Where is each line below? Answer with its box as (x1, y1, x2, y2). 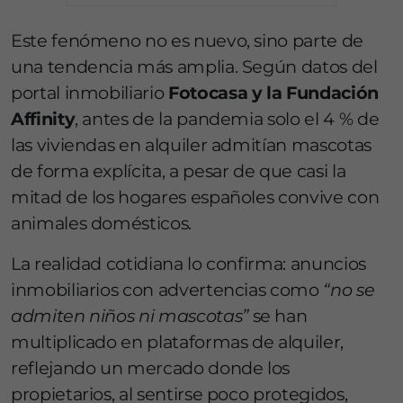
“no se (323, 279, 375, 301)
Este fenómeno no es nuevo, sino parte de (11, 30, 363, 52)
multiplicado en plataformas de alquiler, (11, 331, 344, 354)
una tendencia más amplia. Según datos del (11, 56, 378, 78)
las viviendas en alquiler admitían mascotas (11, 134, 372, 157)
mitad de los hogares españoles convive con (11, 186, 380, 209)
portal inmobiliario (11, 82, 168, 104)
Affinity (11, 108, 76, 130)
